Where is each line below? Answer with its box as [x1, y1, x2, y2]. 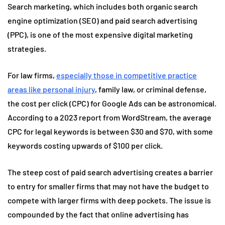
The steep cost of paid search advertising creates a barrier [8, 167, 213, 177]
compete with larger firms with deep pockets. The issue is [8, 195, 211, 205]
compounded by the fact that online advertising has [8, 209, 189, 219]
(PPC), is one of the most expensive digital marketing [8, 30, 193, 40]
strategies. [8, 44, 46, 54]
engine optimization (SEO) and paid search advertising [8, 16, 197, 26]
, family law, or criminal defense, [95, 84, 206, 94]
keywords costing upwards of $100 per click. [8, 141, 163, 151]
